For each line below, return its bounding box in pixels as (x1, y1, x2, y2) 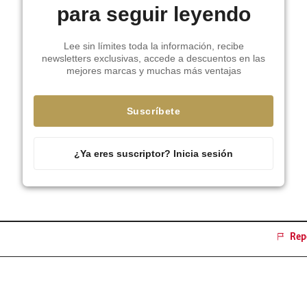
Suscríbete (126, 106, 181, 117)
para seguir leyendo (56, 2, 251, 25)
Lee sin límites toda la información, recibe (63, 40, 244, 51)
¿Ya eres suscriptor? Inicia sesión (74, 148, 233, 160)
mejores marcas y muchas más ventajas (66, 64, 241, 76)
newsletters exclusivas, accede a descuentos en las (42, 52, 265, 64)
